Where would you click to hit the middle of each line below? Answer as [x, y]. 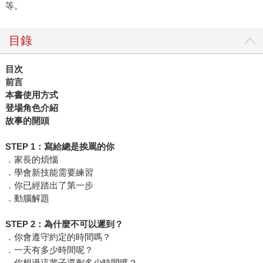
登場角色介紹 [31, 108]
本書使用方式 [31, 95]
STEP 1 [20, 147]
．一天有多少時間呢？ [49, 250]
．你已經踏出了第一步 [49, 186]
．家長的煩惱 [31, 160]
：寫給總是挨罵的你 [75, 147]
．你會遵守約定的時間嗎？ [58, 237]
